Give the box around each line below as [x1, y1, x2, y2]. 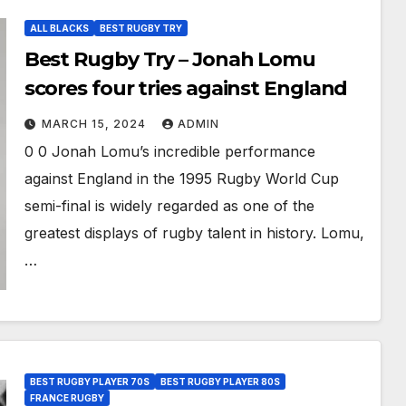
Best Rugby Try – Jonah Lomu [24, 47, 315, 72]
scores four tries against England [24, 76, 348, 101]
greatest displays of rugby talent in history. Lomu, [24, 224, 364, 242]
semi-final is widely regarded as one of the [24, 197, 314, 215]
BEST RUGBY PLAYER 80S [159, 376, 280, 387]
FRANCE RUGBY [29, 392, 104, 403]
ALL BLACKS [29, 23, 89, 34]
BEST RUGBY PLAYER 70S [29, 376, 150, 387]
